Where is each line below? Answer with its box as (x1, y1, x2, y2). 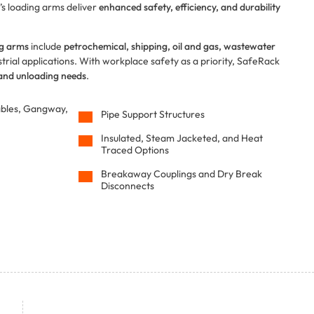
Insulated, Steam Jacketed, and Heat (101, 132, 264, 145)
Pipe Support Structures (101, 108, 205, 121)
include (29, 39, 64, 53)
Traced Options (101, 144, 170, 157)
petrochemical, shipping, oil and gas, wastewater (64, 39, 275, 53)
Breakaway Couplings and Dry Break (101, 168, 263, 181)
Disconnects (101, 179, 155, 193)
